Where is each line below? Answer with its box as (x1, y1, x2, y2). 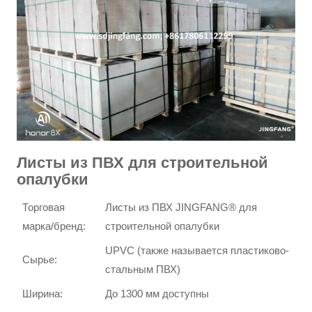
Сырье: (22, 253, 58, 265)
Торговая (22, 201, 65, 213)
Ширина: (22, 287, 63, 299)
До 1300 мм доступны (105, 287, 210, 299)
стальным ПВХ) (105, 263, 181, 275)
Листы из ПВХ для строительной (17, 153, 269, 171)
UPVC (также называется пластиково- (105, 244, 290, 256)
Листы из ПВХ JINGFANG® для (105, 201, 258, 213)
